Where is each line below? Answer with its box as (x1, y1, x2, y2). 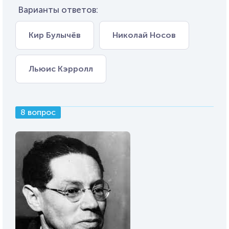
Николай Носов (112, 30, 176, 40)
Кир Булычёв (29, 30, 81, 40)
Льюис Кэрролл (29, 64, 93, 74)
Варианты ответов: (18, 5, 98, 15)
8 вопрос (20, 107, 56, 117)
